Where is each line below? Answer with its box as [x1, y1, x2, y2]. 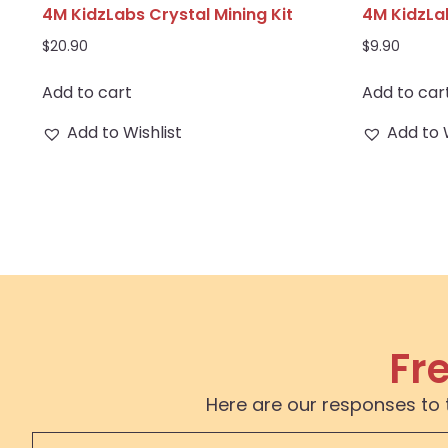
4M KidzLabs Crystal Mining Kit [42, 2, 293, 26]
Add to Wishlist [67, 121, 182, 145]
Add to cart [42, 81, 132, 105]
